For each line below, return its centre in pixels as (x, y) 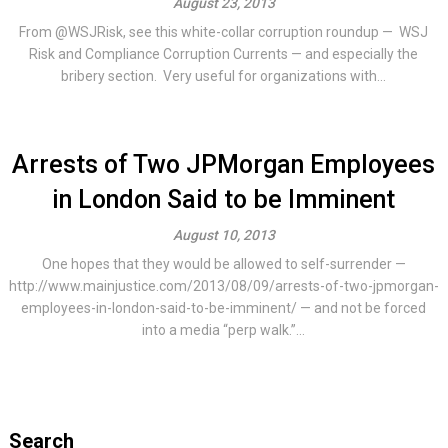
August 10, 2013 (223, 235)
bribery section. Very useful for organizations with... (224, 76)
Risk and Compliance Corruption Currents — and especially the (224, 54)
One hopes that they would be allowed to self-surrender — (223, 264)
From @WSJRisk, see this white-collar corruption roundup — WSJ (224, 32)
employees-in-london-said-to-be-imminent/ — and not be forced (224, 308)
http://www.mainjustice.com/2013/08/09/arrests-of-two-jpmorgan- (223, 286)
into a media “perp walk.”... (224, 330)
